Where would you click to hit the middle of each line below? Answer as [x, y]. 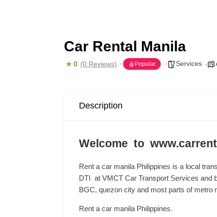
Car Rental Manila [125, 46]
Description [101, 106]
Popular [145, 64]
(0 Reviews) [99, 64]
